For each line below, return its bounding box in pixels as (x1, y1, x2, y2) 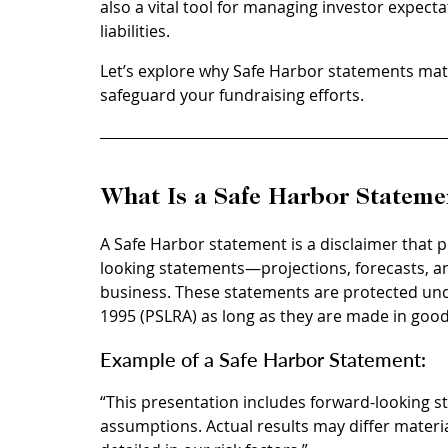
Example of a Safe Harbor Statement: (100, 347, 431, 372)
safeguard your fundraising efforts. (100, 84, 364, 107)
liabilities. (100, 20, 170, 43)
